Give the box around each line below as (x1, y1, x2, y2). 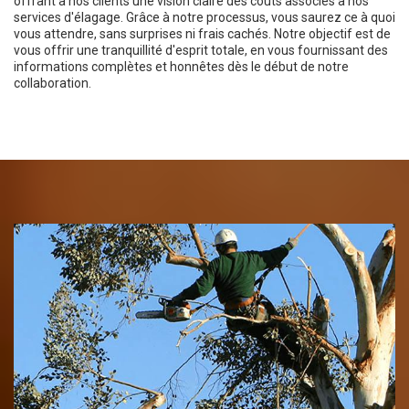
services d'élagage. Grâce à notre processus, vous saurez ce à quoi (14, 10, 395, 25)
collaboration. (14, 76, 91, 90)
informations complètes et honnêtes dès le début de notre (14, 59, 349, 74)
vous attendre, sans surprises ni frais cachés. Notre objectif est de (14, 26, 391, 41)
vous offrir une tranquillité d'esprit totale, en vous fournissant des (14, 43, 388, 58)
